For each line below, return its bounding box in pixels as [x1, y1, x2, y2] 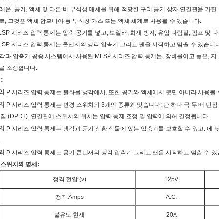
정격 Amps [55, 194, 84, 200]
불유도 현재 [54, 211, 85, 218]
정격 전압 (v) [52, 176, 86, 183]
